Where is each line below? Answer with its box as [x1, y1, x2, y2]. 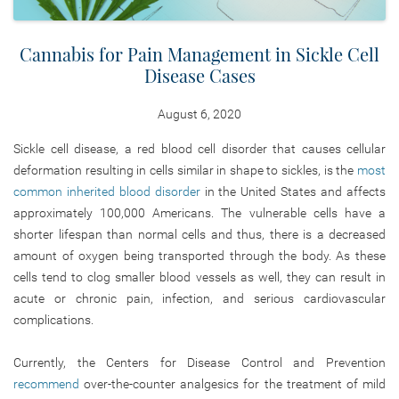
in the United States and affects [199, 183, 387, 199]
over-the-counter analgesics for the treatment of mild [79, 376, 386, 391]
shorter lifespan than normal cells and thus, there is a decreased [13, 226, 386, 241]
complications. [13, 312, 94, 327]
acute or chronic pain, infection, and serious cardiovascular [13, 290, 386, 305]
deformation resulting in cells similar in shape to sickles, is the [13, 162, 357, 177]
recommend [13, 376, 79, 391]
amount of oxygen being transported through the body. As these [13, 248, 386, 263]
